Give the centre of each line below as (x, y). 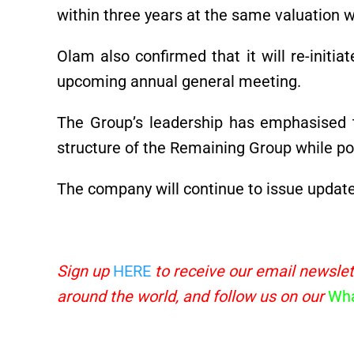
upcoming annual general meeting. (179, 82)
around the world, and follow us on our (190, 297)
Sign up (83, 271)
